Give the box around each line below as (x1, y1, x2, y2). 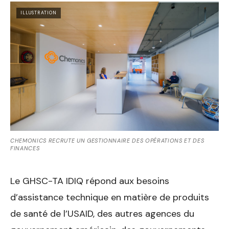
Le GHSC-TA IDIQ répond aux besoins (10, 174, 169, 187)
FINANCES (10, 144, 40, 152)
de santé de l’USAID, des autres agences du (10, 207, 194, 220)
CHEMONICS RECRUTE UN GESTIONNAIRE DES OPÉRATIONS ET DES (10, 136, 204, 144)
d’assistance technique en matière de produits (10, 191, 209, 203)
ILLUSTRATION (20, 10, 57, 16)
